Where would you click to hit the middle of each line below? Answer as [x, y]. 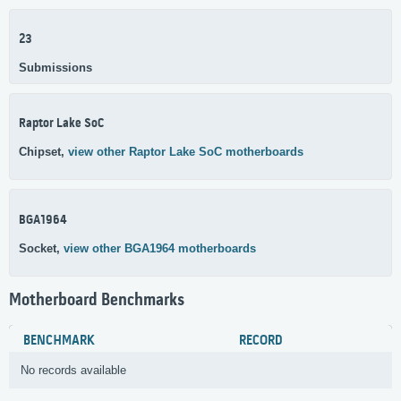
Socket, [41, 248]
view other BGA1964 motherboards [160, 248]
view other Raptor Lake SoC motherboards [186, 152]
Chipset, [43, 152]
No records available [73, 371]
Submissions [55, 67]
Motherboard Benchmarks [97, 300]
